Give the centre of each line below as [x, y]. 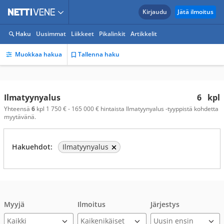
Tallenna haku [99, 54]
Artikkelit [144, 34]
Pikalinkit [112, 34]
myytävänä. [20, 117]
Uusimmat [51, 34]
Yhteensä [18, 109]
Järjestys [165, 204]
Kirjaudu [155, 12]
